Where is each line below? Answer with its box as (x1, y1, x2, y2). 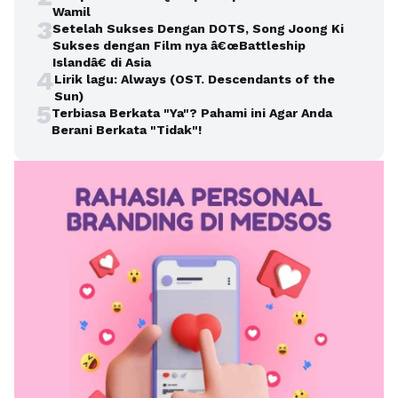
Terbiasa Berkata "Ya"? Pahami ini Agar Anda (52, 105, 332, 120)
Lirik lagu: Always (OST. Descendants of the (54, 71, 335, 86)
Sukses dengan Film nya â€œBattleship (52, 37, 306, 52)
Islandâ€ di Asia (52, 54, 151, 69)
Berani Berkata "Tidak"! (52, 122, 202, 137)
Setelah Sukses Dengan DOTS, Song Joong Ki (52, 20, 344, 36)
